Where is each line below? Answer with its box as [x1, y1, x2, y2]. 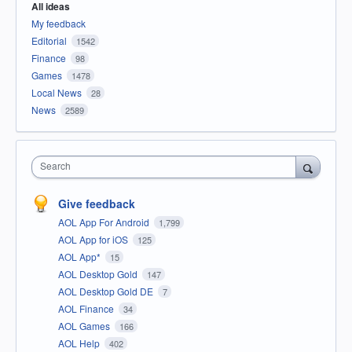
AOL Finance [58, 302, 116, 316]
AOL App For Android [58, 215, 152, 229]
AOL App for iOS [58, 233, 130, 247]
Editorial [31, 34, 67, 48]
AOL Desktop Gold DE [58, 284, 156, 299]
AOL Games [58, 319, 112, 333]
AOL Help [58, 336, 102, 350]
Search [40, 159, 71, 173]
